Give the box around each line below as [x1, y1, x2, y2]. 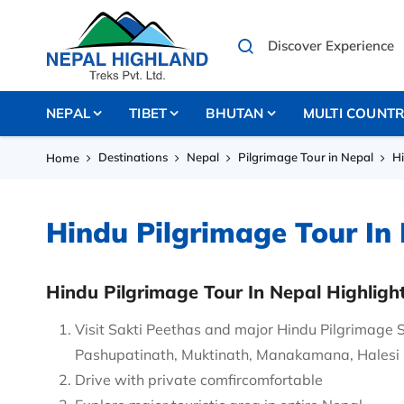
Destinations [98, 150, 168, 165]
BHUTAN [206, 105, 264, 123]
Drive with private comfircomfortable [75, 371, 323, 390]
